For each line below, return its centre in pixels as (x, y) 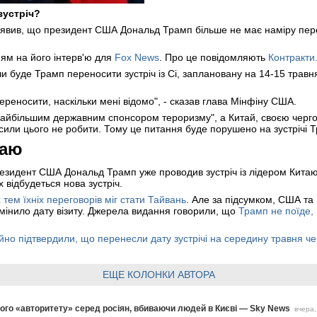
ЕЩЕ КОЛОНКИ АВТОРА (158, 274)
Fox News (137, 57)
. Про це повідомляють (214, 57)
